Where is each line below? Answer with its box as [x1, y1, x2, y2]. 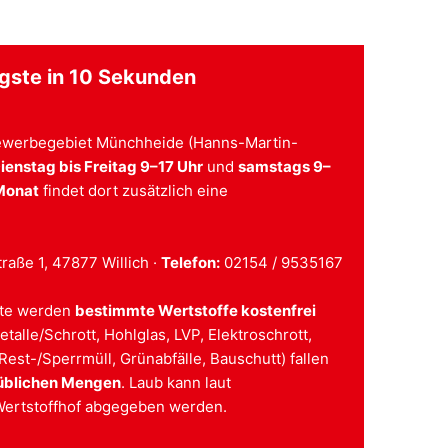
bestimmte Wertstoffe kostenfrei [75, 301, 317, 321]
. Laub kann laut [121, 373, 232, 393]
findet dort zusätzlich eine [39, 181, 229, 201]
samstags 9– [238, 157, 332, 177]
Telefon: [161, 253, 221, 273]
